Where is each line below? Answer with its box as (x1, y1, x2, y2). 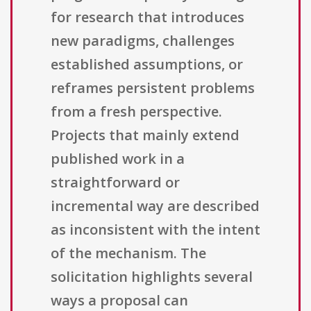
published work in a (51, 149, 185, 169)
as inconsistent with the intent (51, 220, 260, 239)
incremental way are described (51, 196, 260, 216)
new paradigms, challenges (51, 31, 235, 51)
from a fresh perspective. (51, 102, 222, 121)
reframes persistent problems (51, 78, 255, 98)
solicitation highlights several (51, 267, 253, 287)
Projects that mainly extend (51, 126, 239, 145)
